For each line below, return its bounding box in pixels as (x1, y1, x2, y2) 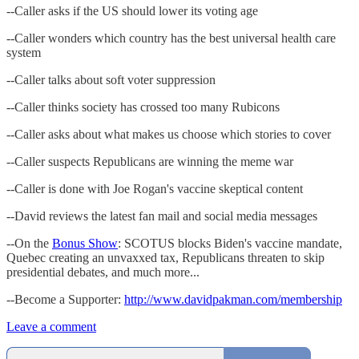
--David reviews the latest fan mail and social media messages (6, 209, 317, 224)
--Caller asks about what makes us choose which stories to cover (6, 127, 331, 142)
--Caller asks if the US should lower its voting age (6, 4, 258, 18)
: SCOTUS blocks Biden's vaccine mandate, (118, 236, 342, 251)
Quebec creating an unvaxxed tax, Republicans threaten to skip (6, 251, 325, 265)
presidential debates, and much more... (6, 265, 200, 280)
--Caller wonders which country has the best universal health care (6, 31, 336, 46)
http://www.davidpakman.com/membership (124, 292, 342, 307)
